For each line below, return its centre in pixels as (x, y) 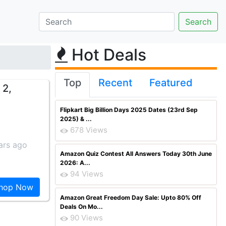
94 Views (87, 174)
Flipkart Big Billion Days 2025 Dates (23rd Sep (129, 110)
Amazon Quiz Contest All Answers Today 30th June (136, 154)
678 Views (89, 130)
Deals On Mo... (81, 207)
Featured (171, 83)
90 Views (87, 218)
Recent (115, 83)
